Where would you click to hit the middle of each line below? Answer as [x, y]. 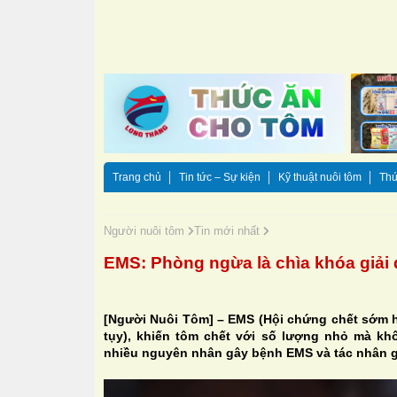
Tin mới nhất [229, 231]
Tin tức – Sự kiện [220, 178]
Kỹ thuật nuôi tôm [320, 178]
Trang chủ [137, 178]
